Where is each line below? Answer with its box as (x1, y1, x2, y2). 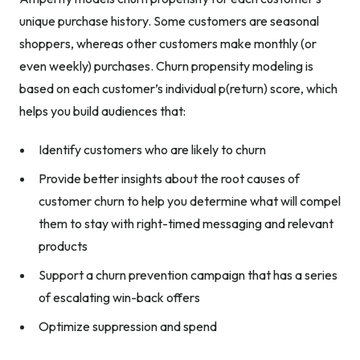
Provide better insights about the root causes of (39, 170, 300, 186)
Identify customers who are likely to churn (39, 141, 266, 157)
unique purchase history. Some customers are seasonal (19, 12, 319, 29)
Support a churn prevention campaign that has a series (39, 266, 337, 283)
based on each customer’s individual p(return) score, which (19, 80, 337, 96)
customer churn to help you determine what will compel (39, 192, 341, 209)
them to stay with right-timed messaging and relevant (39, 215, 333, 231)
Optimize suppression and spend (39, 317, 217, 334)
